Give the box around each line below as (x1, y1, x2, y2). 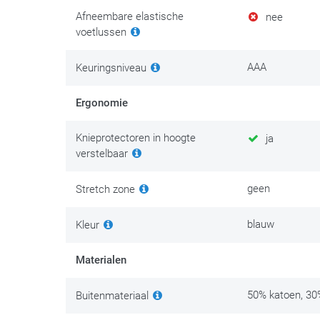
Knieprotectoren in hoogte (76, 131, 196, 145)
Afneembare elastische (76, 10, 184, 24)
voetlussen (76, 26, 129, 39)
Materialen (76, 254, 126, 267)
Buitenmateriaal (76, 289, 151, 303)
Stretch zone (76, 183, 138, 196)
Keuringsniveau (76, 61, 149, 75)
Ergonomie (76, 96, 128, 110)
